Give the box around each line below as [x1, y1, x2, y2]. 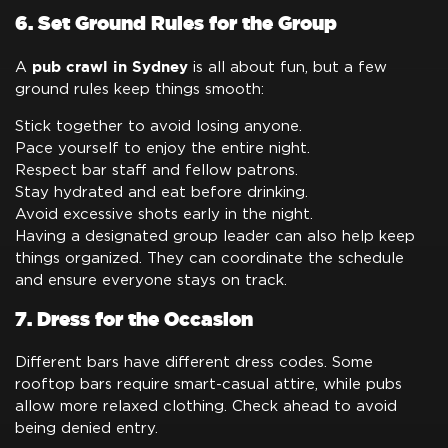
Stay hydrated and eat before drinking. [15, 184, 308, 200]
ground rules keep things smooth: [15, 81, 264, 97]
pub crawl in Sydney [27, 57, 188, 75]
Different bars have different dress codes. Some [15, 354, 373, 370]
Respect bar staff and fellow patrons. [15, 162, 298, 178]
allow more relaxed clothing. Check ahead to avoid [15, 398, 397, 414]
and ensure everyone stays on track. [15, 272, 287, 288]
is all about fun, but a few [188, 59, 387, 75]
